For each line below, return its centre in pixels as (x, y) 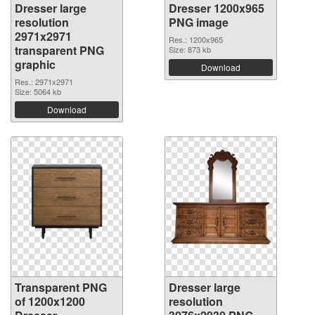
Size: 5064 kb (38, 92)
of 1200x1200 (50, 302)
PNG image (199, 22)
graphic (35, 65)
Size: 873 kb (190, 50)
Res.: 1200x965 (196, 40)
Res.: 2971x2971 (44, 82)
